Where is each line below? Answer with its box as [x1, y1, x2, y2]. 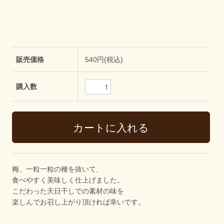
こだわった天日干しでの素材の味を [12, 187, 124, 195]
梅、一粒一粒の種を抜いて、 [12, 165, 103, 173]
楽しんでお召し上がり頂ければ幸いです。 [12, 198, 145, 206]
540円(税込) [85, 55, 123, 64]
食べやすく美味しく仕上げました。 [12, 176, 124, 184]
